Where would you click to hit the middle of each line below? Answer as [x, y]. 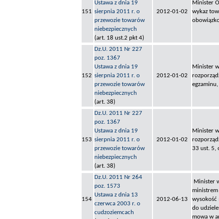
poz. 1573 [107, 186]
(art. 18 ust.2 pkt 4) [119, 38]
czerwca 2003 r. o [117, 204]
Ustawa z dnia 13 [116, 195]
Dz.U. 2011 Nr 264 [118, 177]
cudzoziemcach [114, 213]
